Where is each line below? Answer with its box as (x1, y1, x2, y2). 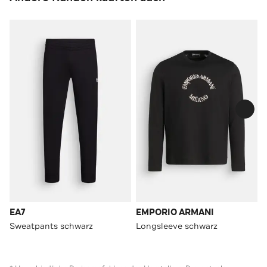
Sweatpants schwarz (10, 220, 93, 231)
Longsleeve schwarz (136, 220, 218, 231)
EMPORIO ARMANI (136, 206, 214, 218)
